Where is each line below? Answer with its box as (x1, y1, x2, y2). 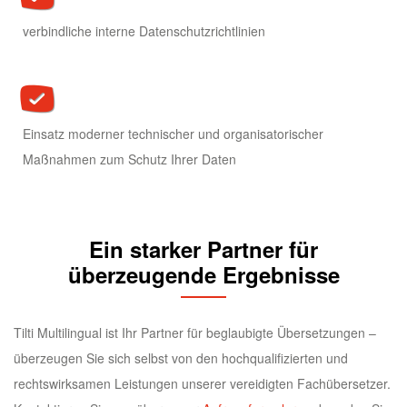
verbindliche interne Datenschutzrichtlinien (23, 22, 265, 41)
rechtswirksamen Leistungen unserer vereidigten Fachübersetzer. (14, 374, 391, 393)
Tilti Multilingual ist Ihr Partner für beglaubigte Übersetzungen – (14, 323, 376, 342)
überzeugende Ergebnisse (67, 259, 340, 291)
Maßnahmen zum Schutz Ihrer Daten (23, 150, 236, 169)
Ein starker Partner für (89, 233, 318, 265)
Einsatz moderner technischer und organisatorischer (23, 124, 323, 144)
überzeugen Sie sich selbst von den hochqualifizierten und (14, 349, 348, 368)
